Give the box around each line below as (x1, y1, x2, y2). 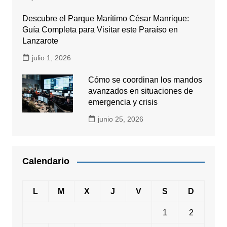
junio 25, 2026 (97, 115, 143, 124)
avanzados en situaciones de (88, 87, 193, 96)
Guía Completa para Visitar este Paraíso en (22, 25, 178, 34)
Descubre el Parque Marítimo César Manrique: (22, 14, 189, 23)
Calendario (22, 156, 69, 167)
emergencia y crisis (88, 98, 158, 107)
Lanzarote (22, 36, 58, 46)
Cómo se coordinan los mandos (88, 75, 202, 85)
